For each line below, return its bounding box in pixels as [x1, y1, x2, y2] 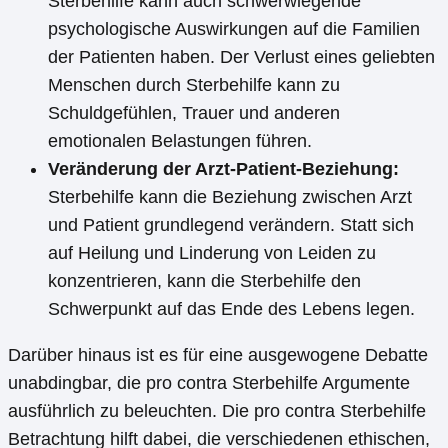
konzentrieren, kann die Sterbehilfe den [48, 270, 361, 291]
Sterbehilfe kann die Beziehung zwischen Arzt [48, 186, 412, 207]
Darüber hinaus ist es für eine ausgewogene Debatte [8, 344, 428, 365]
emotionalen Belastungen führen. [48, 130, 312, 151]
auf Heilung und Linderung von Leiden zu [48, 242, 376, 263]
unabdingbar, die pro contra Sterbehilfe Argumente [8, 372, 410, 393]
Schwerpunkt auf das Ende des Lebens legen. [48, 298, 415, 319]
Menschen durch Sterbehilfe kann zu [48, 74, 340, 95]
